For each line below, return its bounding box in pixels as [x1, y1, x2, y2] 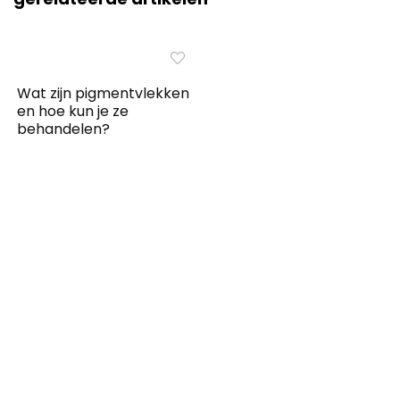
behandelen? [17, 118, 111, 139]
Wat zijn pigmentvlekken [17, 82, 190, 104]
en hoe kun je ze [17, 100, 129, 121]
